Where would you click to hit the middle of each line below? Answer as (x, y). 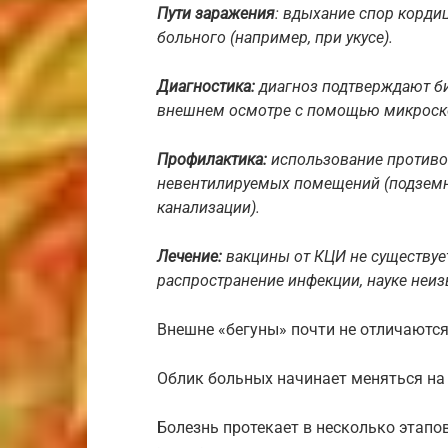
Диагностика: (206, 86)
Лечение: (191, 256)
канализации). (208, 207)
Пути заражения (216, 13)
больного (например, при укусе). (275, 37)
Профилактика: (214, 159)
